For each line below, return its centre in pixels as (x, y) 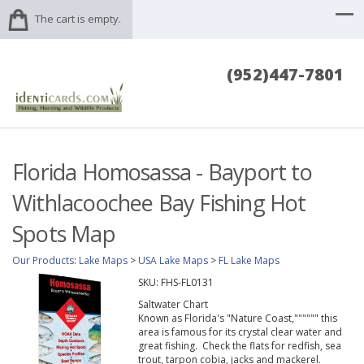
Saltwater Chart (173, 305)
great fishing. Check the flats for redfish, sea (239, 346)
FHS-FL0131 (187, 283)
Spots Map (64, 234)
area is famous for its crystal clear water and (240, 332)
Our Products (43, 261)
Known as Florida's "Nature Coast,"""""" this (237, 318)
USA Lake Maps (173, 261)
